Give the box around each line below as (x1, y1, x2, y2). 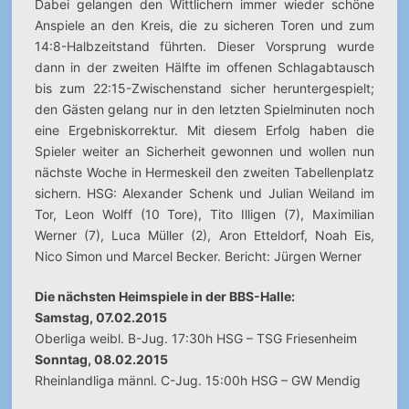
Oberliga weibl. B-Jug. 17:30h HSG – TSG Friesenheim (34, 330, 357, 346)
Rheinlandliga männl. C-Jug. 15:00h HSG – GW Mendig (34, 372, 361, 388)
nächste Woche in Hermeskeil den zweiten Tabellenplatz (34, 164, 375, 180)
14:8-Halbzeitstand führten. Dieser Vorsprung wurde (34, 38, 375, 54)
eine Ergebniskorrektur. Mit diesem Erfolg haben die (34, 122, 375, 138)
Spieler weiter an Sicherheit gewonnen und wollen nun (34, 143, 375, 159)
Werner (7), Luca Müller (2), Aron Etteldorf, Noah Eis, (34, 227, 375, 243)
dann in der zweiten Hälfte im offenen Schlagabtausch (34, 59, 375, 75)
